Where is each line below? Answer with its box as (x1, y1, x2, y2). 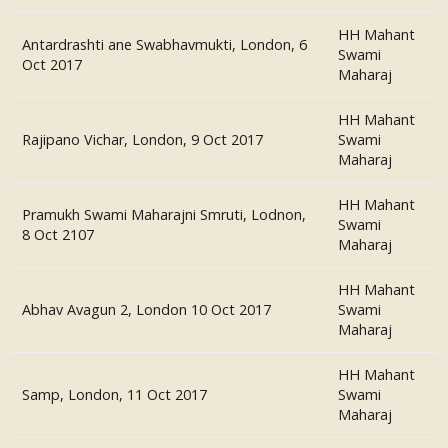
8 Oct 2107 (22, 225, 94, 244)
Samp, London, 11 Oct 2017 (22, 385, 207, 404)
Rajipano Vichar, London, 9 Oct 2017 (22, 130, 263, 149)
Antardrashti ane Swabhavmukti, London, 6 (22, 35, 307, 54)
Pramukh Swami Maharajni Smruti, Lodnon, (22, 205, 306, 224)
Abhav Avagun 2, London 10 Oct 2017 (22, 300, 271, 319)
